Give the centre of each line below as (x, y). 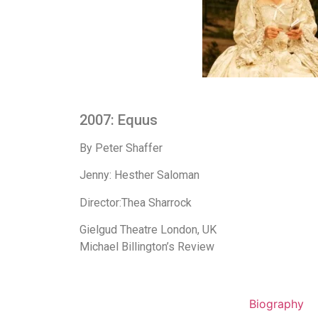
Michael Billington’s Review (147, 247)
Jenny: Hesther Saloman (139, 175)
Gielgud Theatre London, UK (148, 230)
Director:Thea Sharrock (136, 202)
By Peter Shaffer (121, 148)
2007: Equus (119, 120)
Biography (276, 303)
